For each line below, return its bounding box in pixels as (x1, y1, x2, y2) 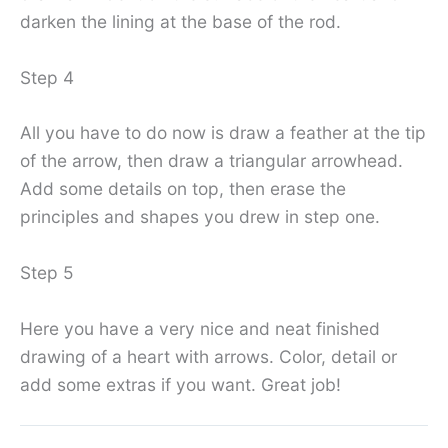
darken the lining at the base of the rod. (20, 10, 341, 32)
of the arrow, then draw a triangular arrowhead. (20, 150, 403, 172)
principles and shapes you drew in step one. (20, 206, 380, 228)
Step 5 (20, 262, 74, 284)
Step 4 (20, 66, 74, 88)
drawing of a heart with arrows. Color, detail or (20, 345, 397, 367)
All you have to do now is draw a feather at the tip (20, 122, 426, 144)
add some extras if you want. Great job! (20, 373, 341, 395)
